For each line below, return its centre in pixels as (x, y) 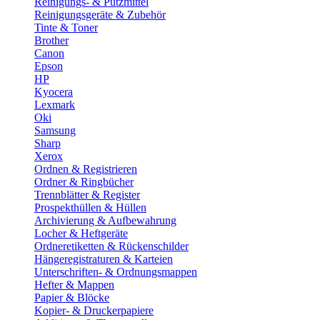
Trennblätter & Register (87, 195)
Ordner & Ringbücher (84, 182)
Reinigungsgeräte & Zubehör (100, 15)
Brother (51, 40)
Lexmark (55, 105)
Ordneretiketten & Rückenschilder (111, 246)
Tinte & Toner (66, 27)
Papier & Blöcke (72, 297)
